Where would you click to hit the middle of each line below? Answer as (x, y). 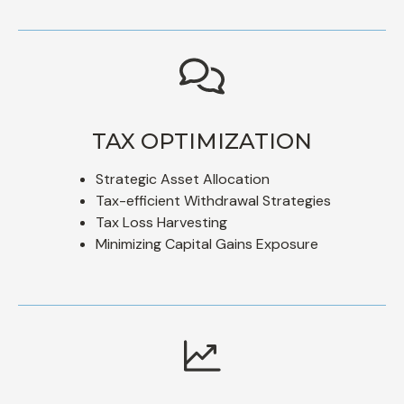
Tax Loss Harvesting (161, 222)
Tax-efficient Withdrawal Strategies (213, 200)
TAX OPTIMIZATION (202, 141)
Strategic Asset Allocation (183, 179)
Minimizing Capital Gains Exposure (207, 243)
